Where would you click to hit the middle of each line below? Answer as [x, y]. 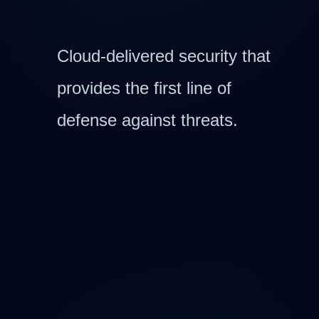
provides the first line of [144, 88]
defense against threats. [147, 120]
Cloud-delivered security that [164, 56]
